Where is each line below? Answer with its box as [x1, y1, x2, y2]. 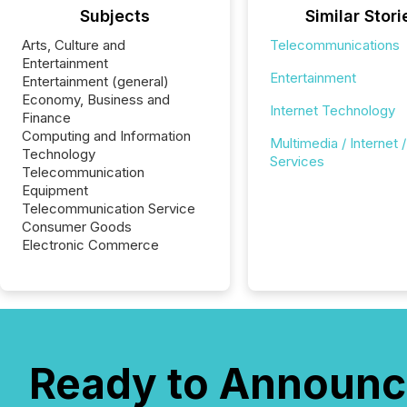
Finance [22, 109, 71, 126]
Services [269, 153, 324, 170]
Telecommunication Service [22, 200, 195, 217]
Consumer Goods [22, 218, 132, 235]
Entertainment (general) [22, 73, 169, 90]
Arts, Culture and [22, 36, 125, 54]
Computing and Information [22, 127, 191, 144]
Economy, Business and [22, 91, 170, 108]
